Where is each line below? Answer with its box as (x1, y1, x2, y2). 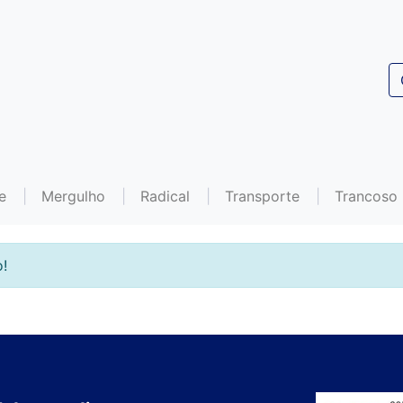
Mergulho (41, 186, 105, 205)
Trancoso (335, 186, 398, 205)
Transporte (225, 186, 300, 205)
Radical (140, 186, 190, 205)
